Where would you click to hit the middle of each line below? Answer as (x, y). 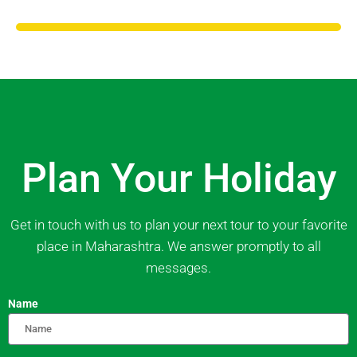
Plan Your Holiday (178, 178)
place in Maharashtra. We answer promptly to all (178, 246)
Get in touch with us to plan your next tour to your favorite (178, 224)
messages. (178, 267)
